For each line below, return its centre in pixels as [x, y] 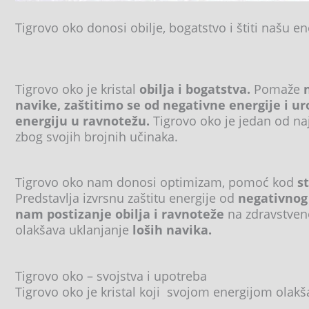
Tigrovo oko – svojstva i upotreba [111, 276]
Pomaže [279, 89]
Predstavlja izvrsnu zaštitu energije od [127, 198]
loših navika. [172, 230]
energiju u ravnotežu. [82, 121]
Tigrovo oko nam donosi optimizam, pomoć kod [156, 182]
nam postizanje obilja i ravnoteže [120, 214]
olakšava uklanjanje [74, 230]
